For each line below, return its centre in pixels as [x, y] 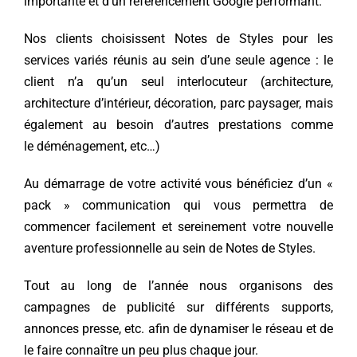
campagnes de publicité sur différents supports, [178, 308]
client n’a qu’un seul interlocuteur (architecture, [178, 82]
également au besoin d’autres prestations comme [178, 125]
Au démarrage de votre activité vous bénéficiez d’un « [178, 184]
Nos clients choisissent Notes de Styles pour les [178, 39]
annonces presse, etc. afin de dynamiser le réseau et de [178, 329]
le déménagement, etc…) [92, 147]
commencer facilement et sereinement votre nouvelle [178, 227]
